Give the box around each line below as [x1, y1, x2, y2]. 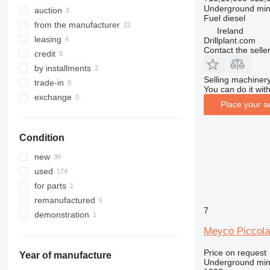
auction [34, 5, 62, 16]
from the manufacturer [34, 20, 120, 30]
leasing [34, 34, 61, 45]
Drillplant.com [203, 35, 256, 45]
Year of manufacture [19, 250, 111, 261]
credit [34, 49, 55, 59]
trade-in [34, 78, 64, 88]
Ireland [216, 25, 243, 36]
